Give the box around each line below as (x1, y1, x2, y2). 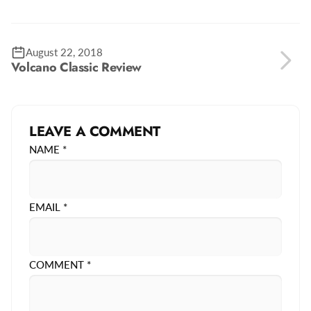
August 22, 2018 (25, 46, 103, 59)
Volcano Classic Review (10, 58, 142, 77)
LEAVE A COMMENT (28, 121, 160, 142)
